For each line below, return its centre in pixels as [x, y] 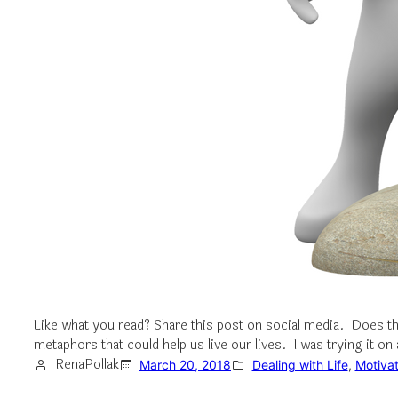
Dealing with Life [300, 365]
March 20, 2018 [185, 365]
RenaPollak [87, 365]
